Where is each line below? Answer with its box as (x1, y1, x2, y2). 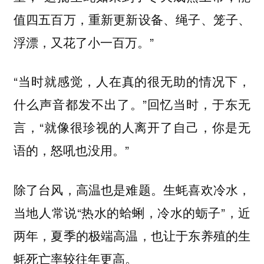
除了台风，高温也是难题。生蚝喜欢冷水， (13, 180, 251, 198)
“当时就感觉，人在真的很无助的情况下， (13, 72, 251, 90)
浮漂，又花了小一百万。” (13, 32, 154, 51)
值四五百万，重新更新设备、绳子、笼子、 (13, 9, 251, 28)
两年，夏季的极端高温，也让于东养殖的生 (13, 226, 251, 244)
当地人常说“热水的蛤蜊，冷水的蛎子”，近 (13, 203, 251, 221)
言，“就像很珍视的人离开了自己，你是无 (13, 118, 251, 136)
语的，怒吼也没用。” (13, 141, 129, 159)
